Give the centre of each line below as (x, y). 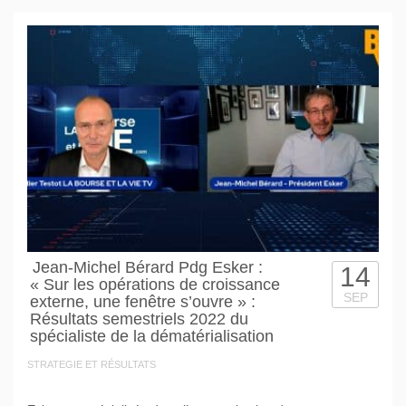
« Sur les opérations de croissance (155, 284)
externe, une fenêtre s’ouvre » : (143, 301)
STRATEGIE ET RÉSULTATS (92, 364)
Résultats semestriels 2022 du (139, 319)
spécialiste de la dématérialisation (152, 336)
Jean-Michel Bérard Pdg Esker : (148, 267)
